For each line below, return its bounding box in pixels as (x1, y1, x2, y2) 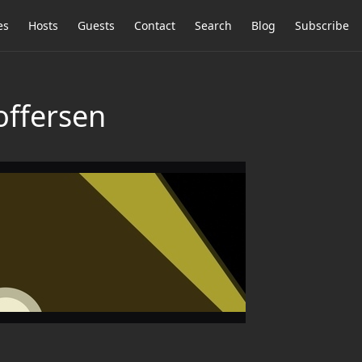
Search (195, 18, 232, 33)
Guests (78, 18, 115, 33)
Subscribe (295, 18, 349, 33)
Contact (134, 18, 175, 33)
